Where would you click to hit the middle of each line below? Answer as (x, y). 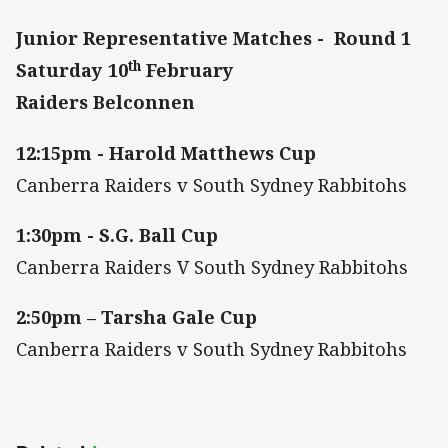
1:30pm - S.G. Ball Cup (117, 234)
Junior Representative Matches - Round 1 (213, 38)
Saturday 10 (72, 70)
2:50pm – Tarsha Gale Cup (136, 316)
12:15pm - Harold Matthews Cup (166, 152)
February (187, 70)
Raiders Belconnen (105, 102)
